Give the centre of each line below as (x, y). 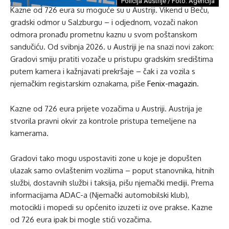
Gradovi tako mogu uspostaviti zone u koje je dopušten (106, 158)
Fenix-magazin (171, 84)
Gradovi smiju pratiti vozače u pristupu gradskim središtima (112, 59)
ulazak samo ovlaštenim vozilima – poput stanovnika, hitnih (112, 170)
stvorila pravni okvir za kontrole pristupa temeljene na (103, 121)
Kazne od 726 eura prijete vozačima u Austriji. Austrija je (106, 109)
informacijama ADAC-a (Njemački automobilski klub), (100, 195)
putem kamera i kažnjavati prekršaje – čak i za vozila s (103, 71)
